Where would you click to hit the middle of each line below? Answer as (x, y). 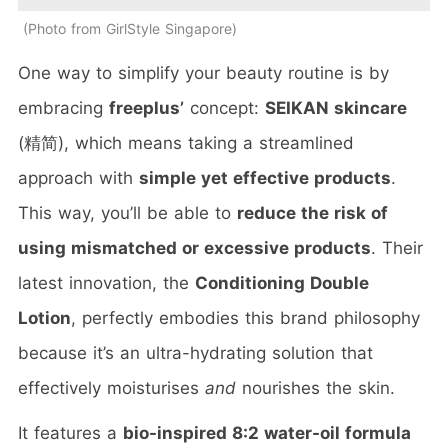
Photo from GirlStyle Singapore (130, 29)
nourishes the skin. (318, 388)
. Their (397, 248)
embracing (63, 108)
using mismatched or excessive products (194, 248)
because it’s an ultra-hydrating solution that (195, 353)
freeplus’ (146, 108)
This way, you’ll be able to (127, 213)
